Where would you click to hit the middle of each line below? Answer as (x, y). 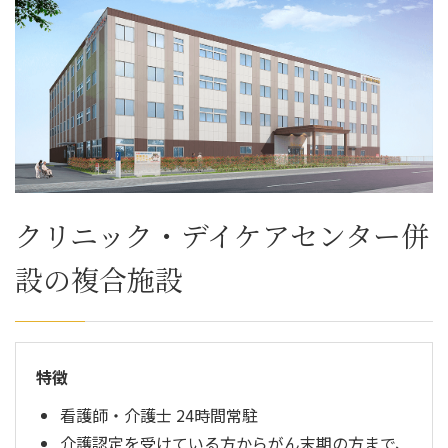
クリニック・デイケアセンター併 (222, 234)
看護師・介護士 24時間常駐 (159, 414)
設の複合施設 (99, 278)
